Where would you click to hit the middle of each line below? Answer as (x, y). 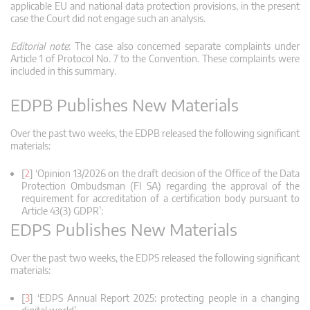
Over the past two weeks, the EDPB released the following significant (155, 133)
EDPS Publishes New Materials (124, 229)
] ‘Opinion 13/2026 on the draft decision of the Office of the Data (165, 173)
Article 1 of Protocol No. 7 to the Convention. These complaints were (155, 58)
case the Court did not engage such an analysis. (108, 18)
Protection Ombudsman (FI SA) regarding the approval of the (161, 185)
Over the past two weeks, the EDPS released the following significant (155, 257)
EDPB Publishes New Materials (125, 104)
